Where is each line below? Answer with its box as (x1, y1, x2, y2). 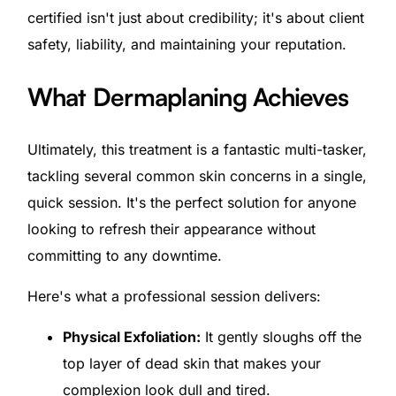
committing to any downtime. (27, 246, 222, 264)
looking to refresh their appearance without (27, 219, 316, 238)
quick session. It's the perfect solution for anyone (27, 193, 356, 211)
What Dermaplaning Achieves (27, 80, 349, 112)
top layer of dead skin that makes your (62, 354, 321, 372)
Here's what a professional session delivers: (27, 286, 321, 305)
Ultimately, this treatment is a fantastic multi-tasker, (27, 140, 367, 158)
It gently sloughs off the (200, 327, 362, 346)
